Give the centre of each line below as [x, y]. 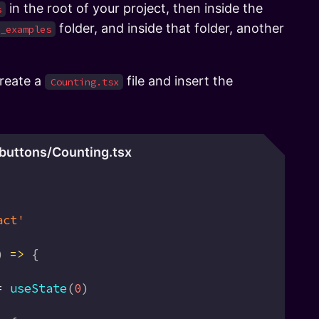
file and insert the [178, 80]
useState [35, 288]
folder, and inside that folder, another [170, 28]
